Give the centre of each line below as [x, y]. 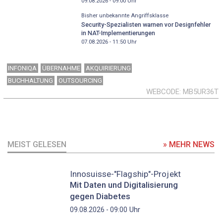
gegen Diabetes [100, 196]
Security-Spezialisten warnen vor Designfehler [146, 25]
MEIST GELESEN [37, 145]
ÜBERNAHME [61, 68]
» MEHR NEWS [189, 145]
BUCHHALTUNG [31, 80]
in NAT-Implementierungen [118, 33]
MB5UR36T [201, 91]
